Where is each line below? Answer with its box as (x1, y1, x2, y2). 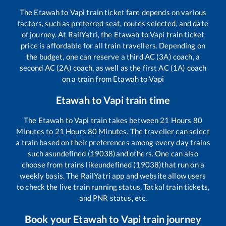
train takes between (89, 116, 160, 125)
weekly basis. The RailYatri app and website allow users (20, 171, 206, 181)
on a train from (62, 74, 114, 84)
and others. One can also (116, 149, 198, 158)
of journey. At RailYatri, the (21, 30, 114, 39)
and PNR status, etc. (79, 193, 147, 203)
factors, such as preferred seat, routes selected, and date (18, 19, 208, 28)
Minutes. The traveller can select (97, 127, 210, 136)
